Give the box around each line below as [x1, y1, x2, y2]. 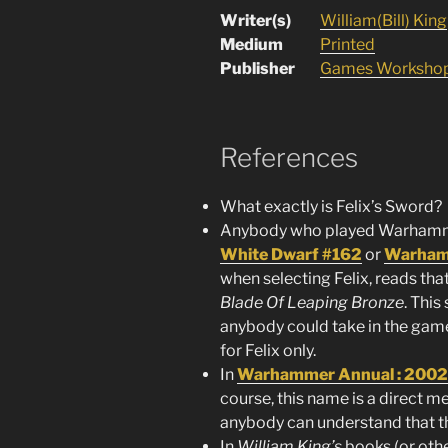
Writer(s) [220, 10, 291, 30]
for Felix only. [220, 341, 316, 360]
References [220, 141, 358, 173]
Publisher [220, 58, 295, 78]
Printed [320, 34, 375, 54]
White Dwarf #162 [220, 245, 362, 264]
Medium [220, 34, 283, 54]
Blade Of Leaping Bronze [220, 293, 404, 312]
